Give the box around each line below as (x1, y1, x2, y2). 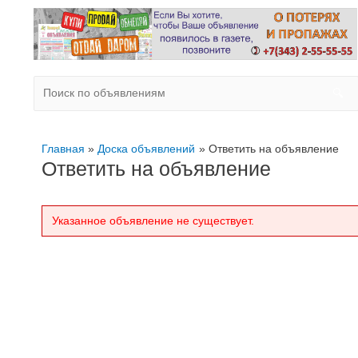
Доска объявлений (97, 141, 196, 155)
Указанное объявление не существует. (52, 213, 254, 227)
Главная (42, 141, 85, 155)
